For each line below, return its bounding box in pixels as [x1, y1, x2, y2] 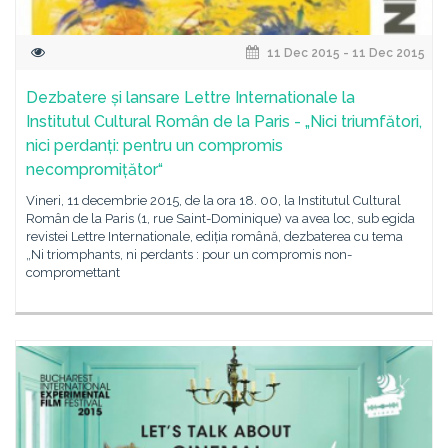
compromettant [26, 265, 120, 280]
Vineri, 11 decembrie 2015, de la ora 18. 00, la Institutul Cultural [26, 193, 401, 208]
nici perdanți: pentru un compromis [26, 136, 283, 155]
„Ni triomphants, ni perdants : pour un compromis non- [26, 247, 352, 262]
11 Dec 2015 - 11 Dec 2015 [264, 46, 425, 60]
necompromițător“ [26, 160, 163, 179]
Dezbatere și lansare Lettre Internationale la [26, 88, 355, 107]
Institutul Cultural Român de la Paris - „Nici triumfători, [26, 112, 422, 131]
